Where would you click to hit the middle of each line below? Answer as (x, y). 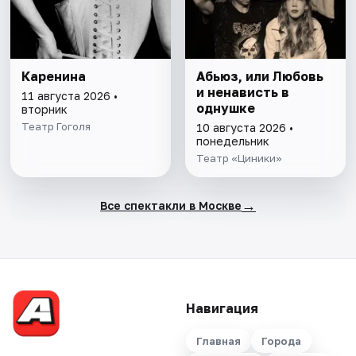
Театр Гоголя (56, 127)
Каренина (54, 77)
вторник (45, 110)
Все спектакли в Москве (170, 205)
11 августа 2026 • (70, 96)
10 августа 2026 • (244, 128)
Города (281, 341)
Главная (218, 341)
